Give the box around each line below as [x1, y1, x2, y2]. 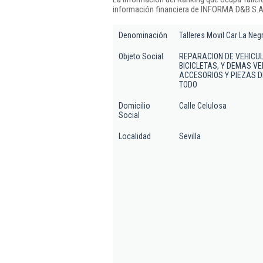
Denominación [119, 31, 167, 40]
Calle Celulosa [179, 101, 227, 110]
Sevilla [179, 131, 201, 141]
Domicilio [119, 101, 150, 110]
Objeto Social [119, 52, 163, 61]
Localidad [119, 131, 151, 141]
